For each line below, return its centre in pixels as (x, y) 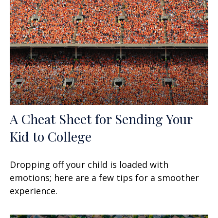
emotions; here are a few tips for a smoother (104, 177)
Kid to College (51, 136)
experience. (34, 191)
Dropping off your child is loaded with (89, 164)
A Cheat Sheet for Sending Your (101, 118)
